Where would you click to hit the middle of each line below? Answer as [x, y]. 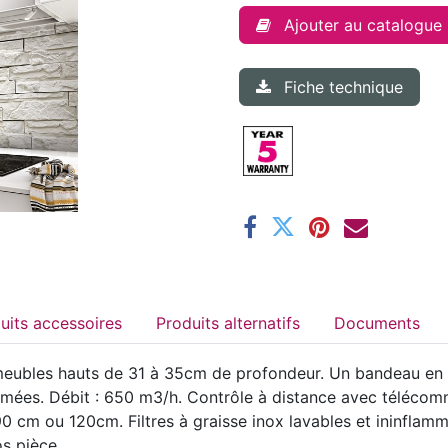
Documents [377, 322]
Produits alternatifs [262, 322]
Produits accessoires [77, 322]
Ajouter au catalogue [363, 24]
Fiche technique [343, 86]
